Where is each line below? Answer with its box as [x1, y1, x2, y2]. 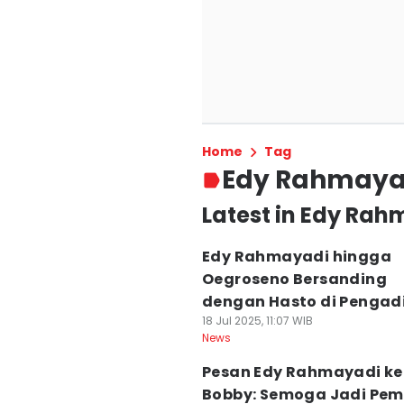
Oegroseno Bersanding [202, 269, 387, 289]
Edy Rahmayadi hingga [202, 246, 391, 267]
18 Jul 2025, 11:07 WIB [202, 313, 313, 328]
